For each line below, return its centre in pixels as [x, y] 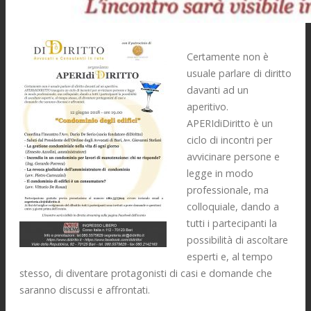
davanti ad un [217, 90]
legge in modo [220, 174]
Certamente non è [227, 57]
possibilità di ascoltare [237, 240]
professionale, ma [227, 190]
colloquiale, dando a [233, 207]
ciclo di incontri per [229, 140]
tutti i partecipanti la [232, 224]
